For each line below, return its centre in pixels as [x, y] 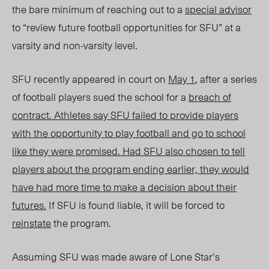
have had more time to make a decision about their [124, 187]
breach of [210, 97]
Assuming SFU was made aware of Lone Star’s [116, 257]
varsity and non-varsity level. [76, 45]
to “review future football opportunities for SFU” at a [126, 27]
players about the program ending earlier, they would [131, 169]
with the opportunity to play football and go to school [129, 133]
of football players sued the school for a [100, 97]
